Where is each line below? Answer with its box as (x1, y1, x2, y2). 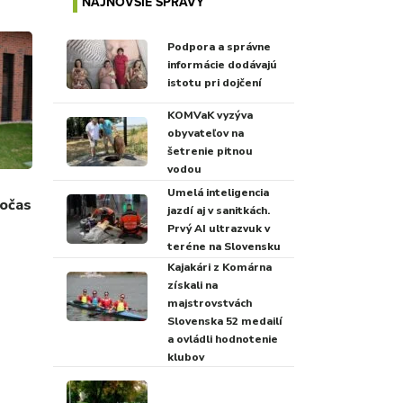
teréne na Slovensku (166, 238, 281, 254)
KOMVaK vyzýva (166, 107, 253, 122)
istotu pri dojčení (166, 75, 262, 90)
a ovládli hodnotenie (166, 332, 278, 346)
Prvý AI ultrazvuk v (166, 220, 270, 236)
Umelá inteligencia (166, 184, 269, 200)
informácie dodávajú (166, 57, 277, 72)
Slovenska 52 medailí (166, 314, 282, 328)
